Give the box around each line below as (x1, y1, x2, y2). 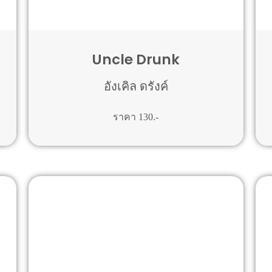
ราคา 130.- (113, 112, 159, 122)
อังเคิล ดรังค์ (103, 80, 168, 93)
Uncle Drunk (92, 50, 180, 69)
